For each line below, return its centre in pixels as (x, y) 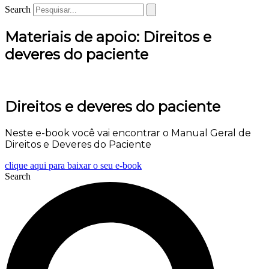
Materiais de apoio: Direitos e (108, 37)
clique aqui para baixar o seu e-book (73, 165)
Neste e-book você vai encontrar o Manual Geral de (128, 133)
